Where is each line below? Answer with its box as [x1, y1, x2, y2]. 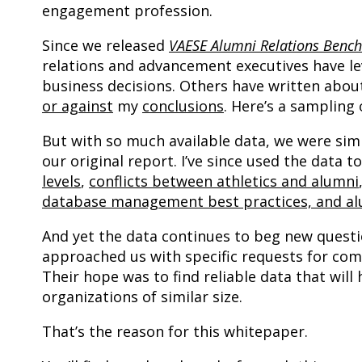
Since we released [42, 36, 169, 56]
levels [42, 171, 81, 192]
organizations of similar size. [42, 287, 242, 307]
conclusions [142, 96, 224, 116]
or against [42, 96, 113, 116]
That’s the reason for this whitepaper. [42, 322, 308, 342]
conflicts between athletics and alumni [89, 171, 359, 192]
